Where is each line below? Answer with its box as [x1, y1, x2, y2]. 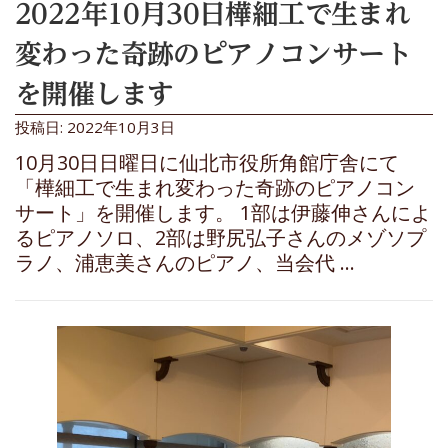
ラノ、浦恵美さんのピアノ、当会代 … [15, 248, 355, 276]
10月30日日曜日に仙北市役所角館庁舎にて [15, 148, 399, 176]
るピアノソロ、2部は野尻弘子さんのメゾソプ [15, 223, 426, 251]
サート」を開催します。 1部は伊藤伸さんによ [15, 198, 431, 226]
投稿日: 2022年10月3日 [15, 116, 175, 137]
